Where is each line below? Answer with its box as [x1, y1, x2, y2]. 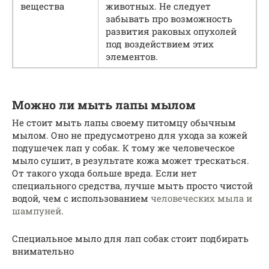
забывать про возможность [106, 13, 232, 25]
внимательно [12, 245, 74, 258]
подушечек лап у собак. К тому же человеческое [12, 142, 235, 154]
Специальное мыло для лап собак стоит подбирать [12, 232, 249, 245]
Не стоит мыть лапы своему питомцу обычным [12, 116, 236, 129]
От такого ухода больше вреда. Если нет [12, 167, 197, 180]
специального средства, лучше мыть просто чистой [12, 180, 253, 192]
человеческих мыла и [151, 192, 252, 205]
